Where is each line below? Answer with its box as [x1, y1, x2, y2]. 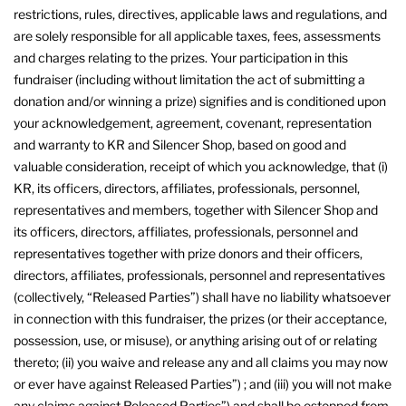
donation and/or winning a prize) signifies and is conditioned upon [14, 92, 386, 109]
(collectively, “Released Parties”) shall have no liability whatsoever [14, 288, 391, 304]
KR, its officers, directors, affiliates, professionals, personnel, [14, 179, 360, 196]
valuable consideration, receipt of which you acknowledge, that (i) [14, 158, 388, 174]
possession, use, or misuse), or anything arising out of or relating [14, 332, 377, 348]
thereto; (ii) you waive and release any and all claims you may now [14, 353, 388, 370]
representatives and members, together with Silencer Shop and [14, 201, 378, 217]
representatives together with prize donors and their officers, [14, 245, 362, 261]
